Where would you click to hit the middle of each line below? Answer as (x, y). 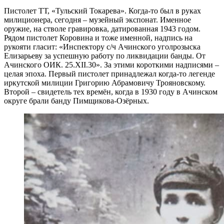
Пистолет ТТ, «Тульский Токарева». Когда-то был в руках (102, 11)
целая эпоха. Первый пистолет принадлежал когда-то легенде (109, 74)
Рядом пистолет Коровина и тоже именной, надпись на (98, 38)
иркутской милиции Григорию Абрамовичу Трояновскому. (105, 83)
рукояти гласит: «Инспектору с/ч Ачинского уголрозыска (102, 47)
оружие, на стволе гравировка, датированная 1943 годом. (102, 29)
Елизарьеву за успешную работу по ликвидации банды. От (105, 56)
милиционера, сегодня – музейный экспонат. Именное (97, 20)
